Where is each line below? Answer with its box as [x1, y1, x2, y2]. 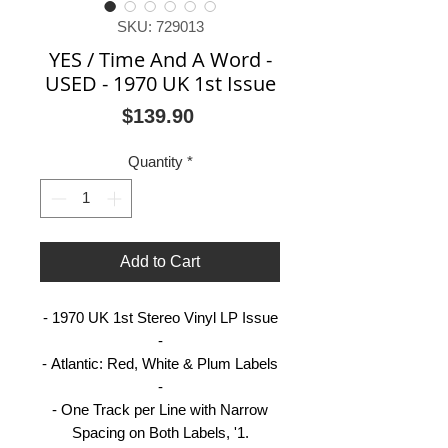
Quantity [127, 153, 183, 171]
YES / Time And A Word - [48, 46, 272, 74]
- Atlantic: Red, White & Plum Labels [42, 354, 278, 372]
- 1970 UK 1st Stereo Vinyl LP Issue [42, 308, 278, 326]
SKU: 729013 [116, 18, 204, 36]
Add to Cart [120, 252, 200, 270]
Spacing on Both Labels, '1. [71, 423, 249, 441]
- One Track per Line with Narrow [52, 400, 268, 418]
